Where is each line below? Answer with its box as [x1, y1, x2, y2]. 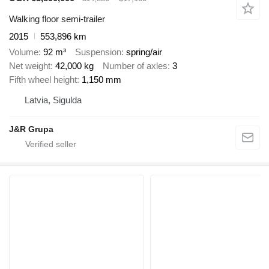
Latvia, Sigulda [25, 95, 82, 106]
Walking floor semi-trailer [9, 13, 105, 24]
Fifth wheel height [9, 74, 77, 85]
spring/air [126, 47, 162, 58]
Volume [9, 47, 38, 58]
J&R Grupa [9, 124, 53, 134]
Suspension [75, 47, 121, 58]
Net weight [9, 61, 50, 71]
